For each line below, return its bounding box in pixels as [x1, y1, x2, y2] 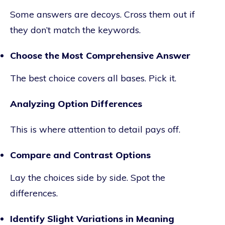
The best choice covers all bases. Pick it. [10, 72, 176, 84]
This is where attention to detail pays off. [10, 123, 180, 135]
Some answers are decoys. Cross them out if [10, 8, 195, 20]
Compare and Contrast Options [10, 149, 151, 161]
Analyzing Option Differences [10, 97, 142, 109]
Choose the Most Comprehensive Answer [10, 49, 190, 61]
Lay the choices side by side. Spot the [10, 171, 165, 183]
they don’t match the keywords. [10, 24, 141, 36]
